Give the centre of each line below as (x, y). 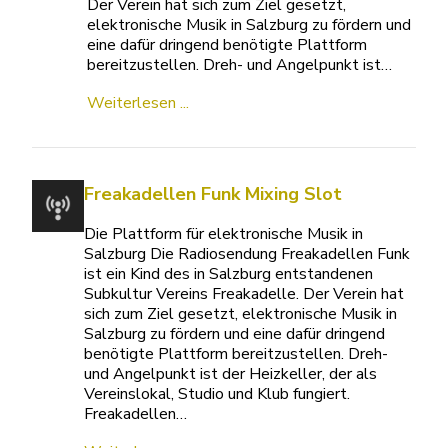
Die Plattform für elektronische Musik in (224, 234)
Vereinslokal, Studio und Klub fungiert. (217, 394)
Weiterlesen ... (137, 103)
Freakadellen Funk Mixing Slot (213, 194)
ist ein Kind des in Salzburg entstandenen (229, 274)
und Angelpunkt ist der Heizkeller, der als (231, 374)
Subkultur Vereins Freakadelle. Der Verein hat (244, 294)
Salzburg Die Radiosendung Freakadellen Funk (247, 254)
